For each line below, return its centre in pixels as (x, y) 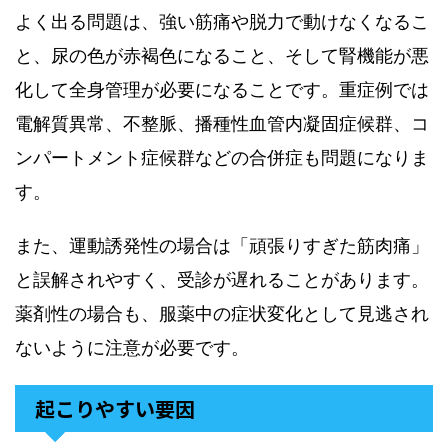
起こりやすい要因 (115, 408)
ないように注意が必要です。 (132, 347)
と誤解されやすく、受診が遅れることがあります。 (222, 279)
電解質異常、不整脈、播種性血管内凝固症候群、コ (222, 123)
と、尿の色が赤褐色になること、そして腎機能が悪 (222, 55)
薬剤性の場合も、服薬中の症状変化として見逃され (222, 313)
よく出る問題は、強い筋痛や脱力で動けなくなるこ (222, 21)
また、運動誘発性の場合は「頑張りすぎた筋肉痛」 (222, 245)
